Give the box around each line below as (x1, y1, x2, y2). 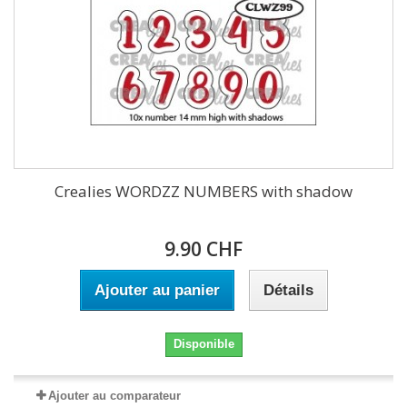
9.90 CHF (164, 236, 243, 262)
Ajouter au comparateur (48, 389, 181, 402)
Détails (263, 282, 313, 299)
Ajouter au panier (94, 282, 220, 299)
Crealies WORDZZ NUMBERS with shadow (55, 181, 352, 202)
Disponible (173, 337, 234, 351)
